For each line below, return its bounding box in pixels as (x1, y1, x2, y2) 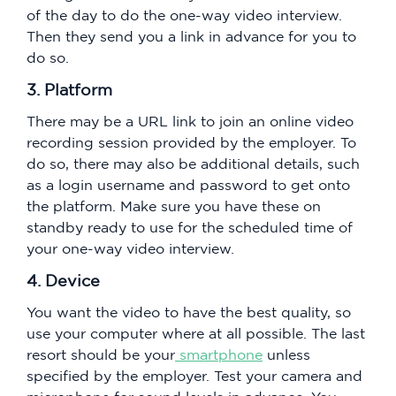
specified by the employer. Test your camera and (27, 368, 362, 385)
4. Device (27, 272, 100, 290)
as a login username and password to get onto (27, 177, 350, 194)
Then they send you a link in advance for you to (27, 28, 356, 45)
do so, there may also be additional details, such (27, 156, 360, 172)
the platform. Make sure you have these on (27, 198, 321, 215)
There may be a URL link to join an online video (27, 113, 354, 130)
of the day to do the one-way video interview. (27, 7, 342, 24)
